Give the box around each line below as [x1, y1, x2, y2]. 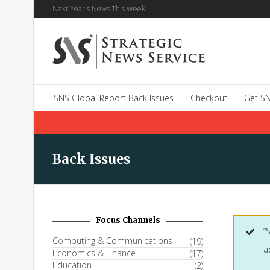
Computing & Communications [52, 235, 172, 246]
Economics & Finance [52, 247, 136, 259]
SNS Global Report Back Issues [54, 92, 174, 104]
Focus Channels [95, 215, 160, 225]
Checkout [190, 92, 227, 104]
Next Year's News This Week [52, 4, 145, 14]
